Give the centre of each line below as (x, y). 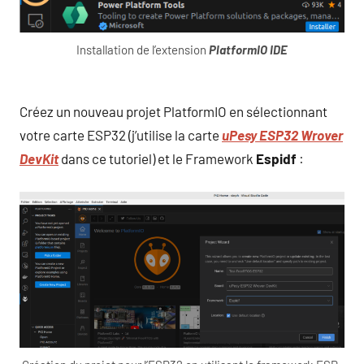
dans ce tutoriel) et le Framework (157, 159)
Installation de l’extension (143, 49)
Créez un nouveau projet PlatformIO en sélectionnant (173, 112)
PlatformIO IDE (248, 49)
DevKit (39, 159)
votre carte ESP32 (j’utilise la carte (121, 135)
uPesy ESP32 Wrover (282, 135)
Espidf (276, 159)
